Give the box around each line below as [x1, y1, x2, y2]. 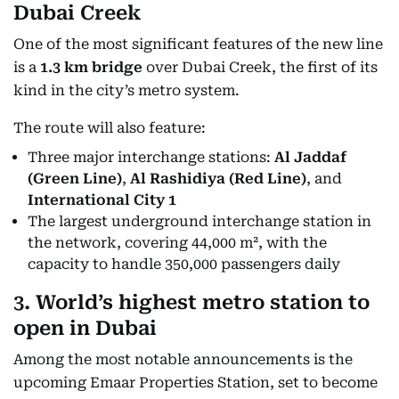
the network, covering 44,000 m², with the [28, 234, 327, 251]
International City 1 [28, 191, 176, 208]
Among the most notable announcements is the [13, 351, 353, 368]
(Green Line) [28, 170, 122, 187]
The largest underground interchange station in [28, 213, 371, 230]
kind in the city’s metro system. [13, 82, 240, 99]
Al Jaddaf [274, 149, 346, 166]
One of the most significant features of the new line [13, 36, 383, 53]
